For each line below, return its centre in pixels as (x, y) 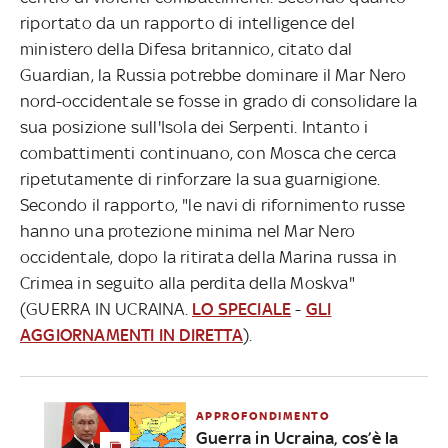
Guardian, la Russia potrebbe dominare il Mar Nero (213, 74)
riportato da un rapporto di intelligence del (187, 22)
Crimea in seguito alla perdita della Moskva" (187, 282)
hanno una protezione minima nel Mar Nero (188, 230)
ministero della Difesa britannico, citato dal (186, 48)
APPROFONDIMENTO (263, 415)
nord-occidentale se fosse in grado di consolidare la (219, 100)
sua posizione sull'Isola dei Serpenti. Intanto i (194, 126)
